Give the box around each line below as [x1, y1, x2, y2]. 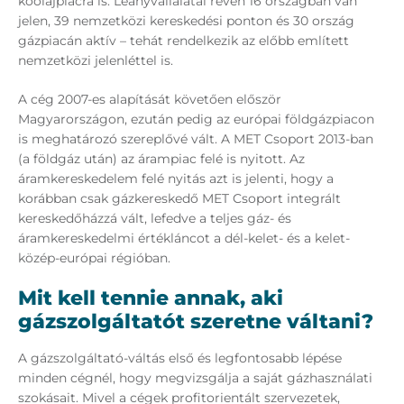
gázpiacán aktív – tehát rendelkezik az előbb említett [18, 32, 349, 50]
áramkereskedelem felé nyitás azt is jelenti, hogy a [18, 170, 334, 188]
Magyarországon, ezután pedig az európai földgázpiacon [18, 111, 374, 128]
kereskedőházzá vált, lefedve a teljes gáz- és [18, 210, 291, 227]
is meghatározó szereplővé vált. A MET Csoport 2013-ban [18, 131, 373, 148]
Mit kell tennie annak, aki [18, 286, 283, 311]
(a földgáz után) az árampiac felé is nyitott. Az [18, 151, 305, 168]
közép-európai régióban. [18, 250, 170, 267]
